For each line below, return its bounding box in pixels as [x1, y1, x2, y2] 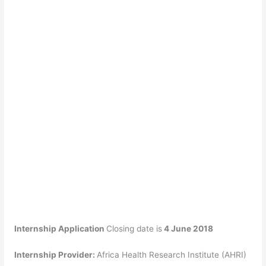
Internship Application [12, 224, 107, 234]
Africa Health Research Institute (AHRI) [97, 250, 247, 259]
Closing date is [106, 224, 163, 234]
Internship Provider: [12, 250, 97, 259]
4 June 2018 [162, 224, 214, 234]
